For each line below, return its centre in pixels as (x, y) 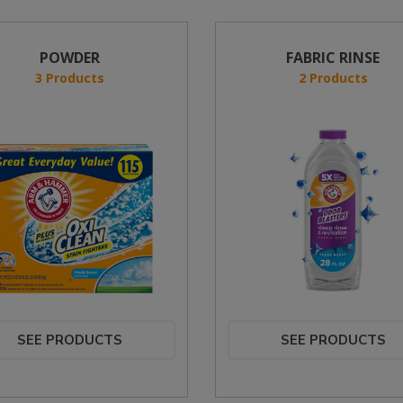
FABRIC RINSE (333, 58)
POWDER (70, 58)
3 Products (70, 78)
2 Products (333, 78)
